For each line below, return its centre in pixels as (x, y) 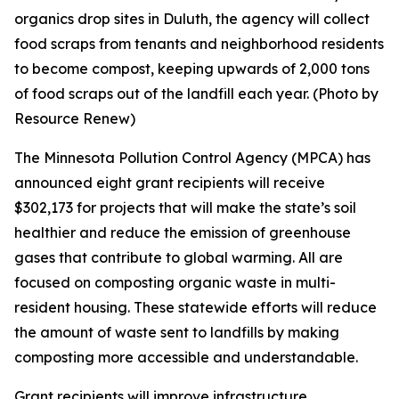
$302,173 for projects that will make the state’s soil (185, 208)
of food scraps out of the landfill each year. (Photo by (196, 94)
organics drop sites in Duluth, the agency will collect (192, 19)
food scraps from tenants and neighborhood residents (199, 44)
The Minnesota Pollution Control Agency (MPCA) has (192, 158)
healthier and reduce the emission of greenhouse (183, 232)
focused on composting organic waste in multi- (175, 282)
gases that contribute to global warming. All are (179, 257)
